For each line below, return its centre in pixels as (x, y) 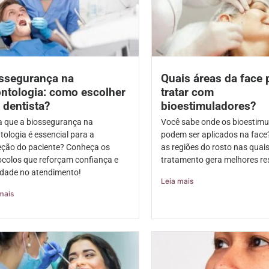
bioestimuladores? (208, 106)
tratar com (187, 92)
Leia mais (177, 181)
